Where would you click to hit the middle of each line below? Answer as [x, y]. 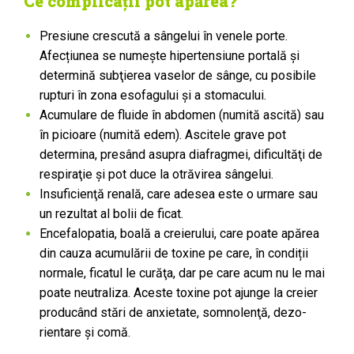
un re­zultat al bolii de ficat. [111, 214]
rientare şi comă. [85, 332]
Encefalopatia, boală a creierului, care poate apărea [179, 233]
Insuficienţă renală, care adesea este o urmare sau [179, 194]
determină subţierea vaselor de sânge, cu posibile [178, 75]
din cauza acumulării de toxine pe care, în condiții [174, 253]
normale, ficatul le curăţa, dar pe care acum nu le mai [182, 273]
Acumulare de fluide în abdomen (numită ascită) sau [182, 115]
